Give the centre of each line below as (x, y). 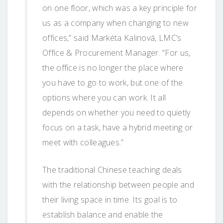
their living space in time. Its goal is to (110, 199)
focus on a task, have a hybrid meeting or (118, 127)
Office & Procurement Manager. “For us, (116, 53)
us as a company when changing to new (115, 23)
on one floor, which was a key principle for (120, 8)
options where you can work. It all (104, 97)
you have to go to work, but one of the (113, 82)
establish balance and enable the (103, 214)
